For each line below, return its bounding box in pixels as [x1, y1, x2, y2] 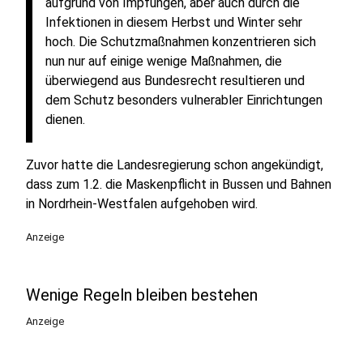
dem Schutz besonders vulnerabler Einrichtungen [45, 92, 322, 108]
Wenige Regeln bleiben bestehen [26, 285, 258, 305]
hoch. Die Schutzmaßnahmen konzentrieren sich [45, 34, 316, 49]
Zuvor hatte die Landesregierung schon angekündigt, [26, 157, 323, 173]
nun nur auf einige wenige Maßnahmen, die [45, 53, 282, 69]
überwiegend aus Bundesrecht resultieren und [45, 73, 305, 88]
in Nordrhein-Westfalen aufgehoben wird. [26, 196, 258, 211]
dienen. [45, 112, 85, 127]
